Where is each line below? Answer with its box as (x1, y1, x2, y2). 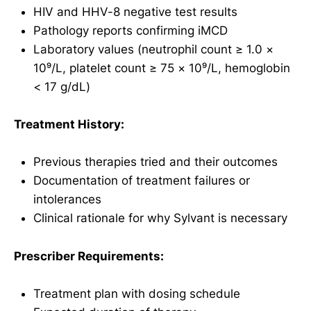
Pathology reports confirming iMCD (33, 24, 228, 38)
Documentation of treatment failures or (33, 174, 250, 188)
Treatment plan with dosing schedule (33, 286, 240, 301)
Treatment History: (14, 117, 124, 132)
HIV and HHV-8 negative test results (33, 5, 237, 19)
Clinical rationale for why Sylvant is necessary (33, 211, 287, 226)
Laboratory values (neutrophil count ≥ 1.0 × (33, 42, 274, 57)
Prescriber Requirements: (14, 249, 164, 263)
